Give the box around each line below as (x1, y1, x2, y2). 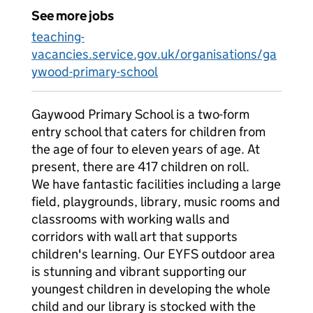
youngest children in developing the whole (31, 281, 270, 297)
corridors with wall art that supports (31, 228, 238, 245)
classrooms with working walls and (31, 211, 230, 227)
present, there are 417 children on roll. (31, 159, 249, 175)
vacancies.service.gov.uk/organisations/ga (31, 46, 277, 62)
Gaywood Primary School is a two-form (31, 106, 249, 122)
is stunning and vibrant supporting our (31, 263, 247, 279)
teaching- (31, 29, 85, 45)
